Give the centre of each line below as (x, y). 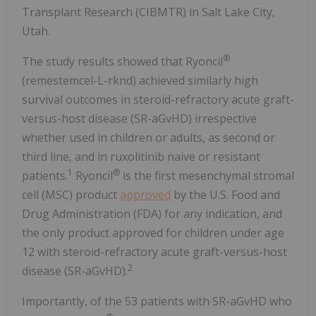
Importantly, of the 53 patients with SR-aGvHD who (157, 302)
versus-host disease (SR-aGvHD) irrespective (139, 119)
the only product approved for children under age (153, 233)
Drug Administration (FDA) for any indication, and (152, 214)
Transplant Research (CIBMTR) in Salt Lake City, (148, 12)
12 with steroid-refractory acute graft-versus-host (154, 252)
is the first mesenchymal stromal (207, 176)
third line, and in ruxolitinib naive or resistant (141, 157)
